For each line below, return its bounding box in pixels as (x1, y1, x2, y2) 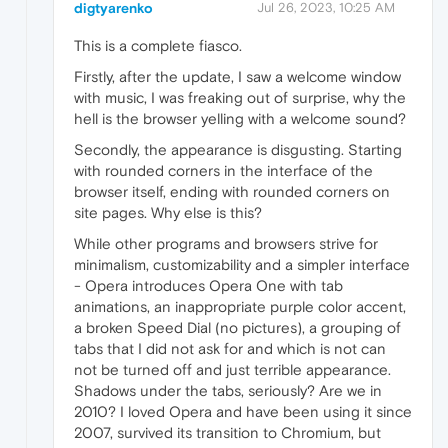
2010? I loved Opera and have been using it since (74, 402, 412, 420)
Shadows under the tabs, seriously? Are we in (74, 381, 382, 399)
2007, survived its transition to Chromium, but (74, 423, 381, 441)
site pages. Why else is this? (74, 203, 262, 221)
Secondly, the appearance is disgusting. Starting (74, 140, 402, 158)
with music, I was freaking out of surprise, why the (74, 88, 406, 106)
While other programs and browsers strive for (74, 234, 378, 252)
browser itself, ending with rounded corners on (74, 182, 390, 200)
